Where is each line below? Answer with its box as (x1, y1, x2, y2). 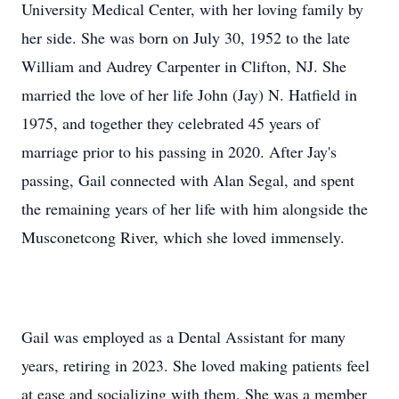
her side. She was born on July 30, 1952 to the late (21, 27, 350, 48)
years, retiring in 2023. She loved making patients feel (21, 354, 370, 376)
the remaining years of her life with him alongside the (21, 198, 368, 219)
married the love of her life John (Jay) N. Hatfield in (21, 84, 357, 105)
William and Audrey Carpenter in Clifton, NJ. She (21, 55, 346, 77)
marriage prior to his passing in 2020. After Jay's (21, 141, 337, 162)
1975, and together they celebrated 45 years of (21, 112, 320, 134)
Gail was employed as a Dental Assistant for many (21, 326, 346, 347)
